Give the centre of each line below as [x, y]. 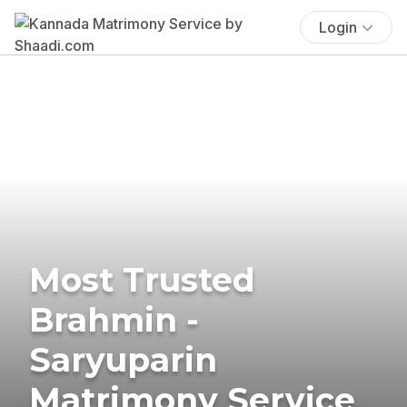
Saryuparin [123, 359]
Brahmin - [114, 319]
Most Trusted [142, 279]
